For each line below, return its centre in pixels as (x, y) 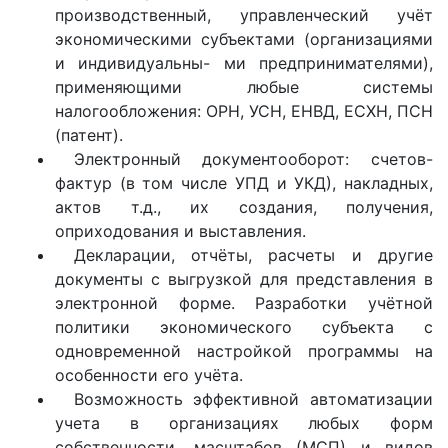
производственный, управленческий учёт (244, 15)
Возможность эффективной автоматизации (253, 399)
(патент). (89, 135)
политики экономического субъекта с (244, 327)
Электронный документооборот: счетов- (253, 159)
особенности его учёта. (149, 375)
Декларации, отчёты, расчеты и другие (253, 255)
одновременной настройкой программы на (244, 351)
